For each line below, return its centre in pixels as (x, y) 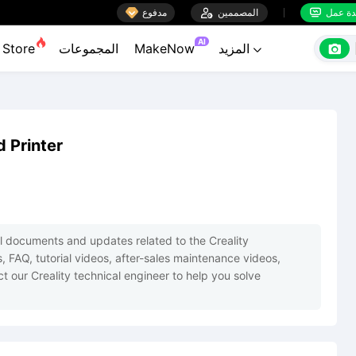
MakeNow (164, 48)
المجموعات (89, 48)
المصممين (238, 12)
